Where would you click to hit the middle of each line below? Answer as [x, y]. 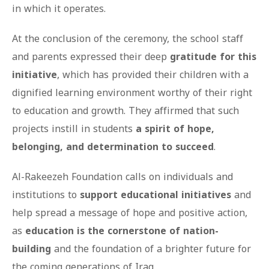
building [32, 249]
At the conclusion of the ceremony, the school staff [128, 38]
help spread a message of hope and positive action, [130, 213]
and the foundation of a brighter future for [151, 249]
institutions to [46, 195]
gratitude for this [213, 56]
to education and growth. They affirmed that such [125, 110]
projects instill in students [74, 128]
